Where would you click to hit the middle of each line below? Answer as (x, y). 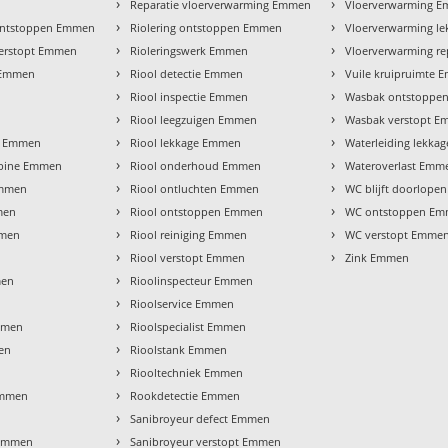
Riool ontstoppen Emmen (197, 211)
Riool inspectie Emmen (189, 96)
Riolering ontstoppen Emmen (206, 27)
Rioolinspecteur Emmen (192, 280)
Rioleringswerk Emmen (189, 50)
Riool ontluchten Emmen (195, 188)
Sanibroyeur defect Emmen (200, 418)
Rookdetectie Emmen (185, 395)
